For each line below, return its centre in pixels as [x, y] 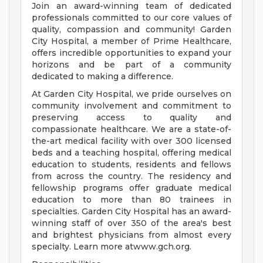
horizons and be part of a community [131, 65]
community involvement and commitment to [131, 106]
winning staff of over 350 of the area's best [131, 223]
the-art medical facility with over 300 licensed [131, 141]
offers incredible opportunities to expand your [131, 53]
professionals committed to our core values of [131, 18]
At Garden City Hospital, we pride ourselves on [131, 94]
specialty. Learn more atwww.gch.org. [112, 247]
